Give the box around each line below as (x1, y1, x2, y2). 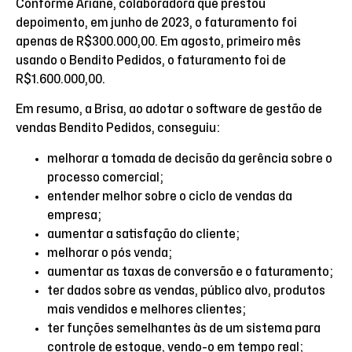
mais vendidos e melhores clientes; (47, 302, 246, 316)
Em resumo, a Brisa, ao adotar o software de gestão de (16, 103, 322, 116)
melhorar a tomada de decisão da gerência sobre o (47, 152, 332, 165)
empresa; (47, 208, 101, 222)
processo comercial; (47, 170, 163, 184)
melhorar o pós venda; (47, 246, 172, 259)
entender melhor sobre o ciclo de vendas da (47, 189, 292, 203)
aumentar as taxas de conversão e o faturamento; (47, 265, 333, 278)
